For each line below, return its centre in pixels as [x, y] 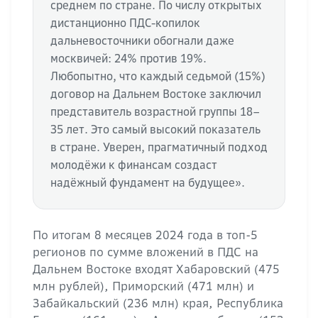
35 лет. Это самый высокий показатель [155, 130]
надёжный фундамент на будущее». [148, 183]
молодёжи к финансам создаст [134, 165]
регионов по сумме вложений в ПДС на [146, 252]
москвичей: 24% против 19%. [128, 59]
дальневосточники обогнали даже [142, 41]
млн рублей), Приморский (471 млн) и [143, 286]
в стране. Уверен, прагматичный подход [159, 147]
